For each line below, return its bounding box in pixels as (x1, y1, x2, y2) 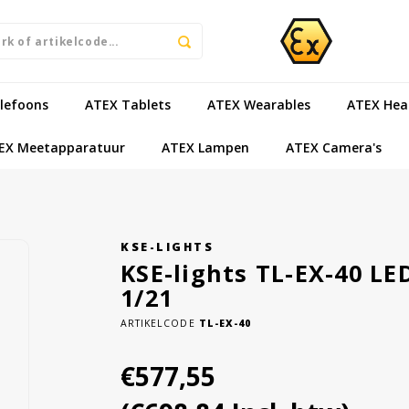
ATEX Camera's (286, 138, 382, 156)
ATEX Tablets (85, 95, 171, 113)
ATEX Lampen (162, 138, 249, 156)
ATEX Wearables (207, 95, 310, 113)
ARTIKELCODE (121, 317, 195, 330)
